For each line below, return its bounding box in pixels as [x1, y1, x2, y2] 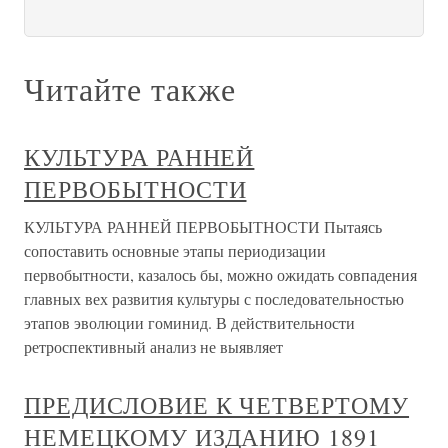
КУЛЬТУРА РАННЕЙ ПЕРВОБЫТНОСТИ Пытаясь [24, 216, 382, 237]
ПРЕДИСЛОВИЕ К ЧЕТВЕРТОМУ [24, 389, 410, 421]
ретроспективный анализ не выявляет [24, 336, 283, 357]
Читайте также [24, 67, 236, 110]
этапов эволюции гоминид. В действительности [24, 312, 355, 333]
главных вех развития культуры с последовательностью [24, 288, 404, 309]
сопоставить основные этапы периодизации [24, 240, 326, 261]
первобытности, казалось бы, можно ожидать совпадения [24, 264, 417, 285]
